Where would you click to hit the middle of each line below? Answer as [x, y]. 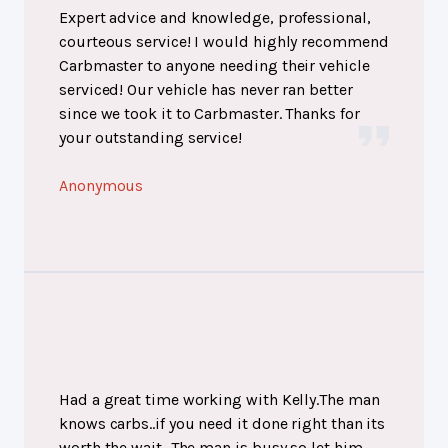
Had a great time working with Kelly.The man [219, 399]
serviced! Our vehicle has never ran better [206, 89]
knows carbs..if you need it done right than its [222, 423]
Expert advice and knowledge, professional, [215, 17]
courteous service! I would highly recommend [224, 41]
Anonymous [101, 185]
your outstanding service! [150, 137]
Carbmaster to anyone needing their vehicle [214, 65]
